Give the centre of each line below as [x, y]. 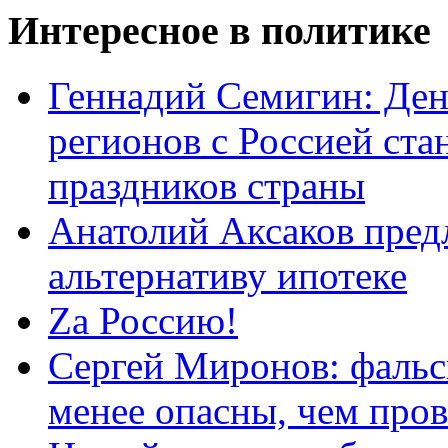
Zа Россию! [143, 320]
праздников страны [206, 185]
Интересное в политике [219, 30]
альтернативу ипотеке [227, 275]
